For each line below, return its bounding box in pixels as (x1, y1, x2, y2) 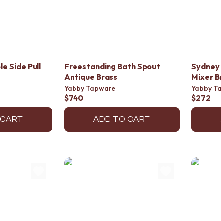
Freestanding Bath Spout (64, 61, 160, 71)
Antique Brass (64, 72, 117, 82)
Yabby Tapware (64, 84, 115, 93)
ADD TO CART (93, 115, 150, 124)
